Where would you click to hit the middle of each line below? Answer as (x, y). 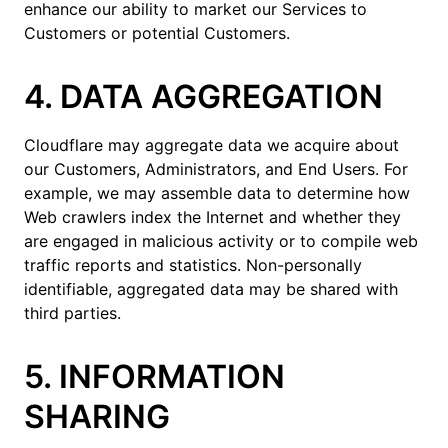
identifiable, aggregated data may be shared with (211, 289)
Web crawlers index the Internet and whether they (212, 217)
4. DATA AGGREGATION (203, 96)
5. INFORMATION (154, 376)
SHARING (97, 416)
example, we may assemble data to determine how (217, 193)
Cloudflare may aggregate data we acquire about (211, 145)
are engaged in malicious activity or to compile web (221, 241)
